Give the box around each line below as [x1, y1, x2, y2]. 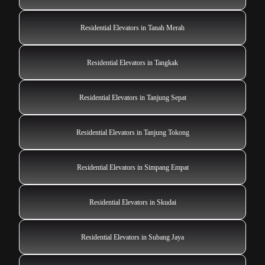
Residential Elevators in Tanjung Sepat [79, 93, 186, 102]
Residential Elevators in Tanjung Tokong [76, 128, 189, 137]
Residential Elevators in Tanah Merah [80, 24, 185, 33]
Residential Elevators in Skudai [89, 198, 176, 207]
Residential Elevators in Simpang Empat [76, 163, 189, 172]
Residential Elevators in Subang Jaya [81, 233, 184, 242]
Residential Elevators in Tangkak [87, 59, 178, 67]
